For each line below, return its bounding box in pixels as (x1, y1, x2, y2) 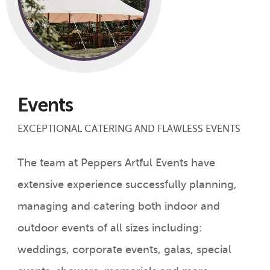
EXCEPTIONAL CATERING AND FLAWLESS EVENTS (17, 123, 240, 134)
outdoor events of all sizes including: (17, 221, 202, 234)
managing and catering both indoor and (17, 199, 220, 212)
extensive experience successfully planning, (17, 178, 237, 190)
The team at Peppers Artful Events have (17, 156, 215, 169)
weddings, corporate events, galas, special (17, 243, 231, 256)
